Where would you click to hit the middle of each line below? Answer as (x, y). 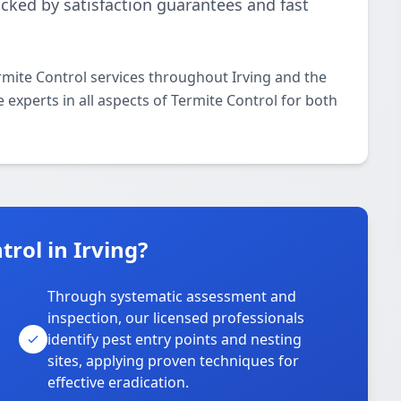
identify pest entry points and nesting (175, 339)
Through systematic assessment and (172, 296)
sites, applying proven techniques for (174, 361)
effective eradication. (119, 382)
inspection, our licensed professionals (176, 318)
